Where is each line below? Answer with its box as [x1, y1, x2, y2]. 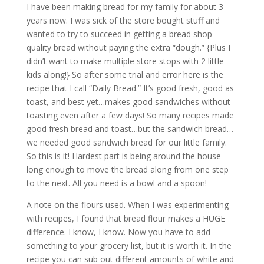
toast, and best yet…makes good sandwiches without [26, 96, 230, 107]
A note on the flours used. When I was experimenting [26, 199, 229, 210]
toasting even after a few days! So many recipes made [26, 110, 234, 121]
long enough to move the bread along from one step [26, 164, 229, 175]
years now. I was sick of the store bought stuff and [26, 15, 220, 26]
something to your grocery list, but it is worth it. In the [26, 240, 232, 251]
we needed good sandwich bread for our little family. [26, 137, 227, 148]
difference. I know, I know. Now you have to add [26, 226, 210, 237]
